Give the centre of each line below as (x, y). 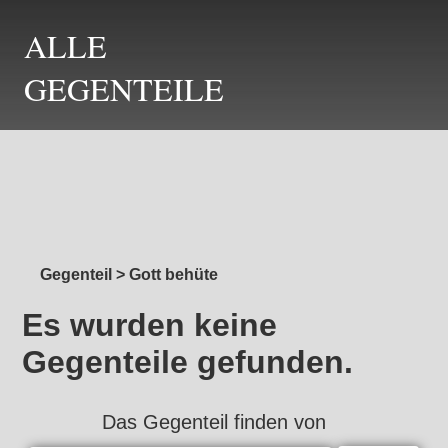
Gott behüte (173, 274)
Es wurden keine (150, 325)
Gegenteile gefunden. (188, 362)
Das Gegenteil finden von (214, 421)
